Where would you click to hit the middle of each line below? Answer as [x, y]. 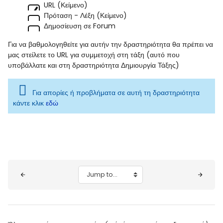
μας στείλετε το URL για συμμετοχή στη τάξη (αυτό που [94, 55]
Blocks [27, 168]
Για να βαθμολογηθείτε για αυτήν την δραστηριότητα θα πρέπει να [111, 44]
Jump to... [95, 174]
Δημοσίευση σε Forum [80, 26]
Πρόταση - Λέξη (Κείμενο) [85, 15]
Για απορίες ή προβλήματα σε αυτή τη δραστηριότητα [116, 92]
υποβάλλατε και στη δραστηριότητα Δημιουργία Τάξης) [94, 65]
